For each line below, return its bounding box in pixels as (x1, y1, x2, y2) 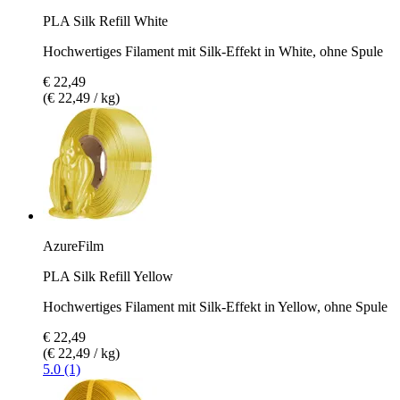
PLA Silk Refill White (43, 12, 168, 29)
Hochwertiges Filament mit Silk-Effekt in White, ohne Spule (43, 43, 383, 59)
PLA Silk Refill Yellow (43, 268, 173, 284)
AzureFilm (43, 237, 104, 254)
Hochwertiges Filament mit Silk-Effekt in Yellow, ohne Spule (43, 298, 387, 314)
